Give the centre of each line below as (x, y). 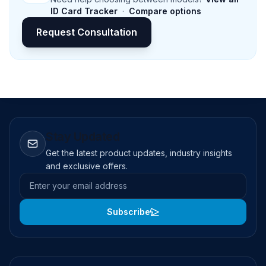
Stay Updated (83, 136)
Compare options (165, 11)
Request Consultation (87, 32)
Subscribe (128, 211)
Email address (50, 180)
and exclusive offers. (87, 166)
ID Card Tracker (84, 11)
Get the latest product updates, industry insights (139, 153)
